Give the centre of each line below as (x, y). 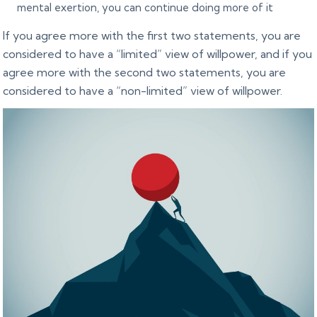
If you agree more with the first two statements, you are (152, 36)
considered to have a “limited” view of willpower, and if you (158, 54)
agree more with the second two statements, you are (145, 73)
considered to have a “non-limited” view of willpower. (143, 91)
